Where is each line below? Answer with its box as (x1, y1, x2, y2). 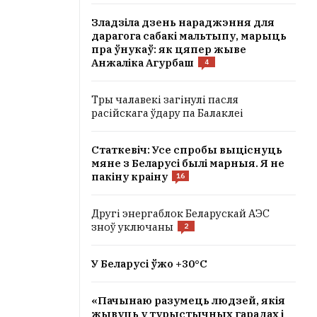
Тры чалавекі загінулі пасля (91, 93, 238, 106)
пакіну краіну (91, 170, 168, 183)
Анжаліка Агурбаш (91, 56, 194, 69)
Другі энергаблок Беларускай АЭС (91, 207, 270, 220)
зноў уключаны (91, 220, 173, 234)
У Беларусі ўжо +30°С (91, 257, 207, 270)
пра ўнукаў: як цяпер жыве (91, 42, 246, 56)
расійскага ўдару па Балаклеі (91, 106, 243, 120)
